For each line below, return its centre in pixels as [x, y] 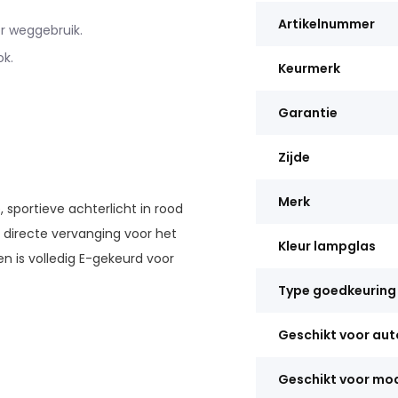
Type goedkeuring [337, 291]
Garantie [307, 113]
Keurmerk [309, 68]
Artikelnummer [326, 24]
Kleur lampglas [326, 246]
